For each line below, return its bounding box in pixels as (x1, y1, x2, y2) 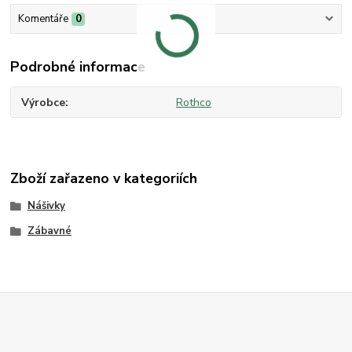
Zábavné (27, 223, 71, 238)
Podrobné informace (10, 57, 146, 76)
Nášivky (27, 199, 65, 214)
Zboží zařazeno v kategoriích (10, 168, 198, 188)
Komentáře (17, 12, 68, 27)
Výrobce (21, 94, 66, 110)
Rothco (175, 94, 211, 110)
